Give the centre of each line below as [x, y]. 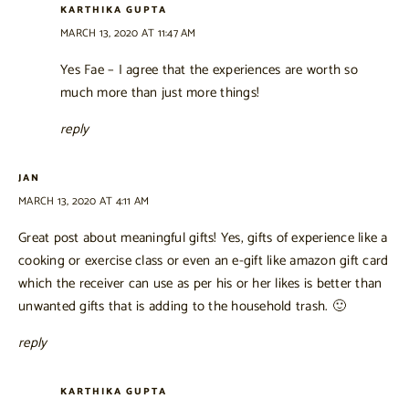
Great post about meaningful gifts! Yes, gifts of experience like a [203, 237]
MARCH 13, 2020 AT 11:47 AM [128, 33]
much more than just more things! [160, 92]
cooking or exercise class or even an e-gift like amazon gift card [204, 260]
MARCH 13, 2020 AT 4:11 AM [84, 201]
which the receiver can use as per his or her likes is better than [200, 283]
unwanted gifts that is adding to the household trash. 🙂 [182, 306]
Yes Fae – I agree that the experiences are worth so [209, 69]
